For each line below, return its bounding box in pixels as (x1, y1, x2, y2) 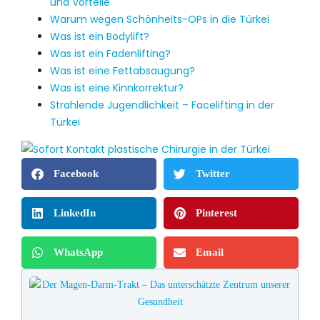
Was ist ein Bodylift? (50, 29, 149, 44)
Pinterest (196, 207, 237, 219)
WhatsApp (54, 246, 103, 259)
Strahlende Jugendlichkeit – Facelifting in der (50, 97, 274, 112)
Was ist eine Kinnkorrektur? (50, 80, 184, 95)
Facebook (54, 168, 99, 180)
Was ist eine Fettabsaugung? (50, 63, 195, 78)
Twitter (196, 168, 230, 180)
